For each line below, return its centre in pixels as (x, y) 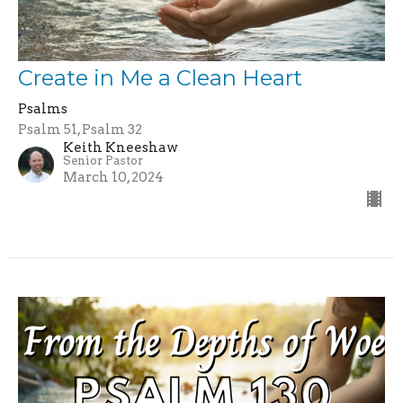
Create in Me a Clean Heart (160, 78)
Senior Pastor (103, 161)
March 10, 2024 (113, 178)
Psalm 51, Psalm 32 (80, 130)
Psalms (43, 109)
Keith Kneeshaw (121, 148)
